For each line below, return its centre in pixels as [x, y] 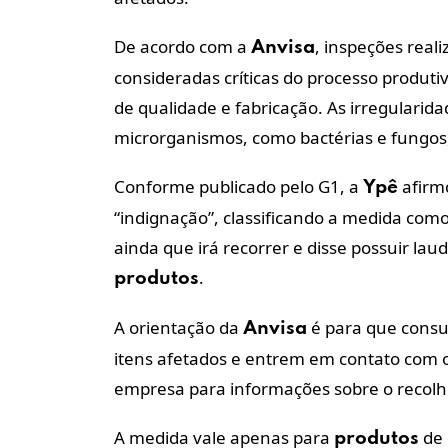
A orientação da [178, 327]
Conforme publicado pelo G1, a [238, 186]
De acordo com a [182, 46]
